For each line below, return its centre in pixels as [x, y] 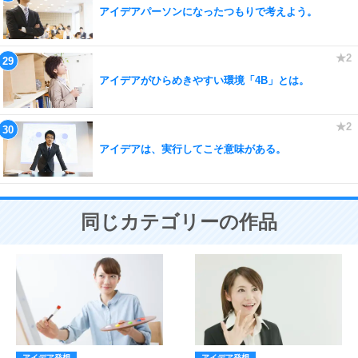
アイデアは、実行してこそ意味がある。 [193, 149]
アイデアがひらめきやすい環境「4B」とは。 [204, 80]
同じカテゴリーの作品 [179, 222]
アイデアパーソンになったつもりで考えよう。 [208, 11]
